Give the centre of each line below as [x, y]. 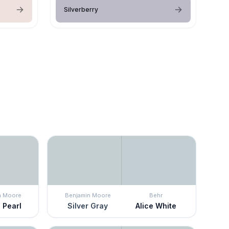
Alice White [156, 205]
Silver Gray [88, 205]
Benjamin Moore [88, 195]
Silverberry [81, 9]
